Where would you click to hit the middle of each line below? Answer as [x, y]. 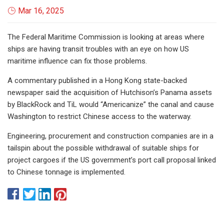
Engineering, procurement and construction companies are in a [110, 136]
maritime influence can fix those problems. [77, 61]
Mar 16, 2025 [41, 10]
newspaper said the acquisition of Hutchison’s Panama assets [110, 92]
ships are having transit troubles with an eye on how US [98, 49]
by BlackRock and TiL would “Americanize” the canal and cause [111, 104]
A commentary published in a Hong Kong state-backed [97, 80]
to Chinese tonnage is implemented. [66, 172]
